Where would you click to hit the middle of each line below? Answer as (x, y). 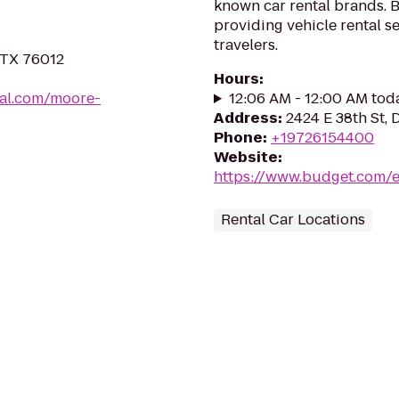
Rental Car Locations (293, 220)
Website (246, 157)
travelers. (246, 45)
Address (246, 118)
